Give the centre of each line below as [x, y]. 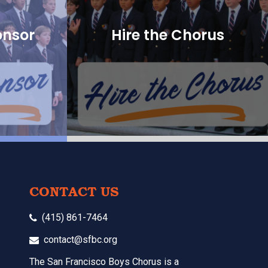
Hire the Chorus [167, 35]
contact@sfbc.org [80, 240]
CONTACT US [74, 191]
